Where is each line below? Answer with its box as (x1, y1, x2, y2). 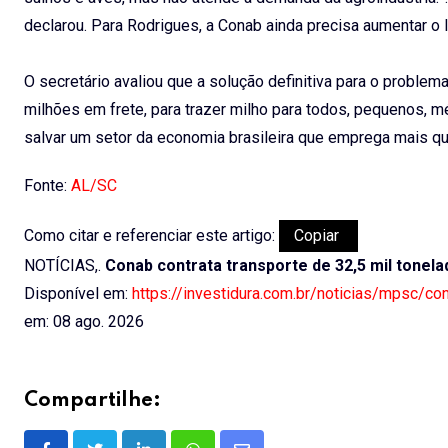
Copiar (294, 225, 343, 245)
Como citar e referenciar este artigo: (24, 225, 279, 245)
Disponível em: (24, 283, 132, 303)
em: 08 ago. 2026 (24, 311, 144, 331)
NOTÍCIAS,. (24, 255, 105, 275)
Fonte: (24, 175, 71, 195)
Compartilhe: (24, 390, 161, 411)
